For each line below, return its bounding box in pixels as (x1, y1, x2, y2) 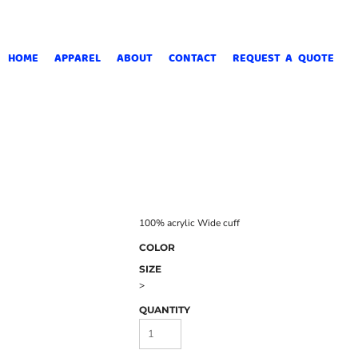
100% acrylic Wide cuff (139, 217, 240, 229)
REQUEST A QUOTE (232, 49, 335, 66)
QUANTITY (139, 304, 190, 316)
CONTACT (168, 49, 217, 66)
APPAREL (54, 49, 101, 66)
